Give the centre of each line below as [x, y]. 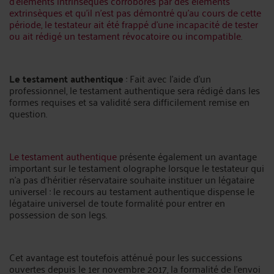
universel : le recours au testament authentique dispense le [132, 191]
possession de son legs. [58, 214]
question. [28, 113]
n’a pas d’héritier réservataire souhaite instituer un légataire [132, 179]
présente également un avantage [187, 156]
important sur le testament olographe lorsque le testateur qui [137, 168]
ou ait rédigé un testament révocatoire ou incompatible [125, 35]
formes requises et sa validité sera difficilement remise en [129, 102]
